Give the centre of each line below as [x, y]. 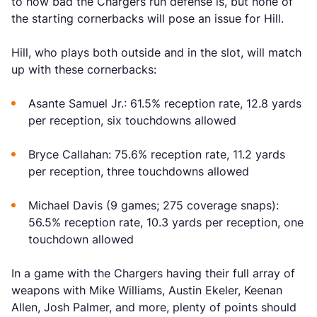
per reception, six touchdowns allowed [132, 120]
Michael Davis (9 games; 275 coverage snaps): [154, 205]
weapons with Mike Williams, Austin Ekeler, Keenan [147, 290]
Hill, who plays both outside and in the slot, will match [156, 52]
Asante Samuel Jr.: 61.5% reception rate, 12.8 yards [165, 103]
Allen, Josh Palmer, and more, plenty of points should [154, 307]
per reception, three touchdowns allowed [139, 171]
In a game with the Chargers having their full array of [153, 273]
